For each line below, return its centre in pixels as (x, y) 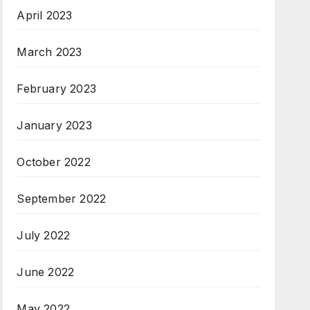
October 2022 (54, 162)
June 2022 (46, 272)
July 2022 (44, 236)
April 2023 (45, 16)
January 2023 (54, 126)
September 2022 (62, 199)
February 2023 (56, 89)
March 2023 (49, 52)
